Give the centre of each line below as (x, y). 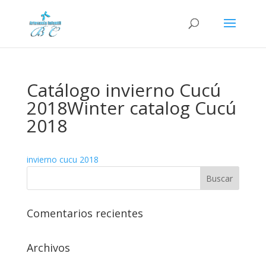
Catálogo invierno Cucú (123, 90)
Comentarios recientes (85, 213)
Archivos (48, 248)
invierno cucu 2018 (62, 159)
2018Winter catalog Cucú (131, 108)
